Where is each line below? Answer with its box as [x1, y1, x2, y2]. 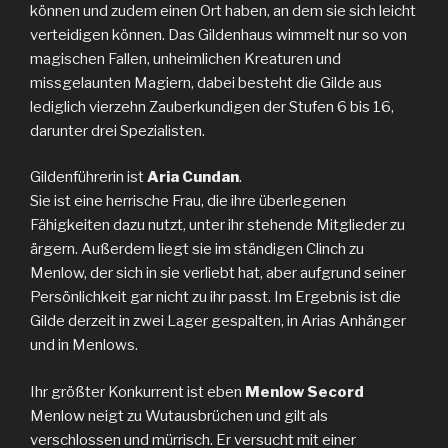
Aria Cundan [144, 168, 239, 187]
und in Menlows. [30, 336, 138, 355]
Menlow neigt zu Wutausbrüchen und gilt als [30, 406, 328, 425]
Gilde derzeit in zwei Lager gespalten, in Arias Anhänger [30, 312, 406, 331]
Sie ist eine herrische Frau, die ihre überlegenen [30, 192, 346, 211]
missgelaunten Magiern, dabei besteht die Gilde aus [30, 73, 382, 92]
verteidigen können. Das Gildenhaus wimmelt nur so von [30, 25, 407, 44]
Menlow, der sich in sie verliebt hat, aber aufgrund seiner [30, 264, 406, 283]
